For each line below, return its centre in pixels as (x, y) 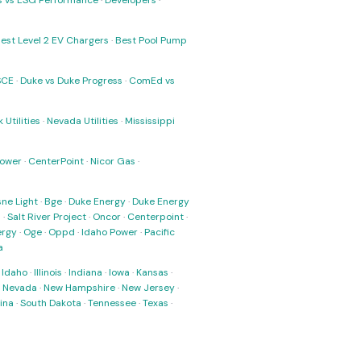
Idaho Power (110, 232)
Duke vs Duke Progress (71, 81)
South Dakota (51, 303)
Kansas (152, 272)
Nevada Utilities (83, 121)
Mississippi (150, 121)
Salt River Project (47, 217)
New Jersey (148, 288)
